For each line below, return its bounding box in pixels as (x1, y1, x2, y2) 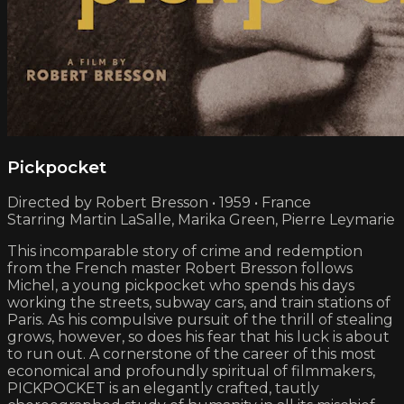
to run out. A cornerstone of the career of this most (7, 345, 376, 363)
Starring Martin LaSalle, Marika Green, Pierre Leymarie (7, 211, 395, 229)
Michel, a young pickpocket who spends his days (7, 277, 354, 295)
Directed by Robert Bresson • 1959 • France (7, 194, 311, 212)
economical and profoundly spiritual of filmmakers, (7, 363, 375, 381)
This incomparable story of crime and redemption (7, 243, 363, 261)
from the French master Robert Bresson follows (7, 260, 353, 278)
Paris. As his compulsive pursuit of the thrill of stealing (7, 311, 393, 329)
